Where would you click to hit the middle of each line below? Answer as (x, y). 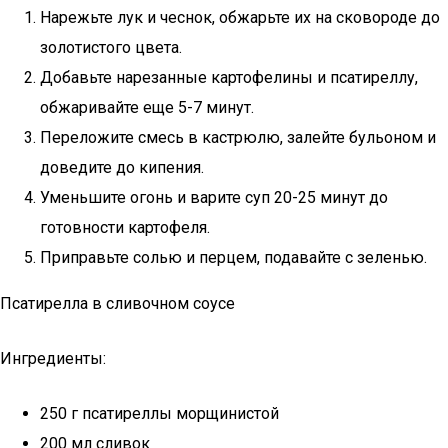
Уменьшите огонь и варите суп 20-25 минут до (214, 197)
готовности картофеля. (125, 227)
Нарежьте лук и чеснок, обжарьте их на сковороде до (240, 17)
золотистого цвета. (111, 47)
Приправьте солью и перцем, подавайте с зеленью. (233, 257)
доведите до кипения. (122, 167)
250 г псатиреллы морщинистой (159, 413)
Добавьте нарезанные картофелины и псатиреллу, (229, 77)
